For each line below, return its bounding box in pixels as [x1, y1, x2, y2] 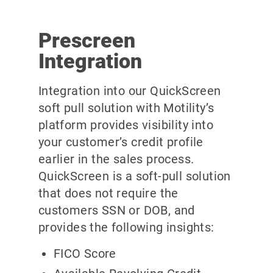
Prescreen [38, 27, 135, 52]
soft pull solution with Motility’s [38, 100, 214, 115]
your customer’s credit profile [38, 134, 204, 149]
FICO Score [53, 246, 116, 261]
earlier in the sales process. [38, 151, 194, 166]
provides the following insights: [38, 219, 214, 235]
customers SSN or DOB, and [38, 202, 195, 218]
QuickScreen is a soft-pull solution [38, 168, 231, 183]
